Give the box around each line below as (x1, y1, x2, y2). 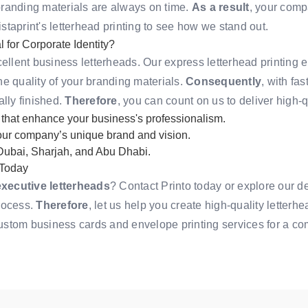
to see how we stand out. (140, 20, 268, 32)
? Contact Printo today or (109, 179, 238, 192)
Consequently (186, 75, 261, 87)
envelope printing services (131, 218, 264, 230)
